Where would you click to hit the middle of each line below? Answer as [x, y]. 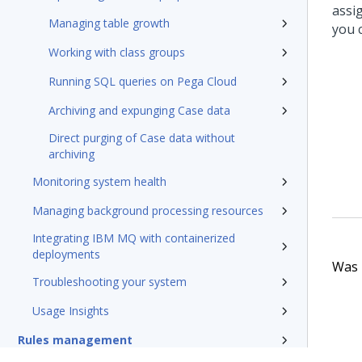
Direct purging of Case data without [142, 138]
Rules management [75, 340]
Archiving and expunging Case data [139, 110]
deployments [66, 254]
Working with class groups [117, 52]
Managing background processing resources [148, 210]
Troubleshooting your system [109, 282]
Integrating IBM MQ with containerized [134, 238]
